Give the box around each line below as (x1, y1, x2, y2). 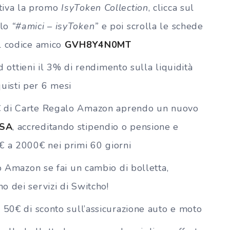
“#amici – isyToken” (11, 20, 99, 32)
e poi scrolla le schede (98, 20, 203, 32)
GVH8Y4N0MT (64, 38, 131, 51)
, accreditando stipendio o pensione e (12, 120, 179, 133)
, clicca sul (148, 1, 195, 14)
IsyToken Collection (61, 1, 148, 14)
